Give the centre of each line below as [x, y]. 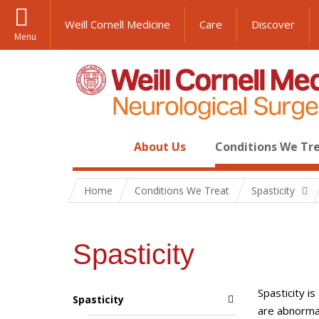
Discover [273, 24]
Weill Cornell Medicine [117, 24]
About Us [159, 147]
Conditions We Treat [182, 190]
